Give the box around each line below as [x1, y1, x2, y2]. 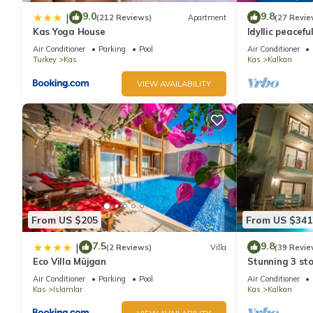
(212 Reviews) [96, 12, 152, 22]
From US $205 [31, 213, 98, 226]
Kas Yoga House [33, 26, 105, 38]
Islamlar [53, 284, 82, 295]
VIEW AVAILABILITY [136, 79, 211, 89]
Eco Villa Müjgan [33, 256, 106, 268]
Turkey [33, 54, 57, 65]
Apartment [187, 12, 226, 22]
